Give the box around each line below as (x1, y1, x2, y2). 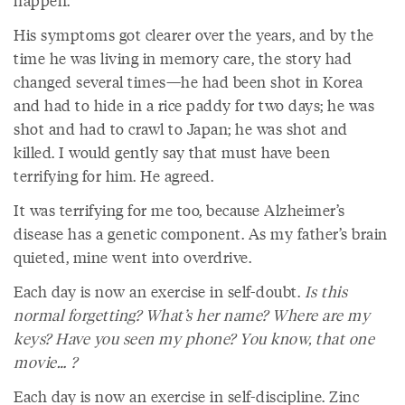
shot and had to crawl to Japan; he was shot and (14, 118, 348, 139)
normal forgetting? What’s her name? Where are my (14, 304, 370, 325)
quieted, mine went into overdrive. (14, 246, 251, 268)
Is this (304, 280, 347, 302)
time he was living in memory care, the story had (14, 47, 352, 69)
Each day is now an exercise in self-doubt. (14, 280, 305, 302)
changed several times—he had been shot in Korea (14, 71, 363, 92)
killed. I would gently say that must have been (14, 141, 330, 163)
